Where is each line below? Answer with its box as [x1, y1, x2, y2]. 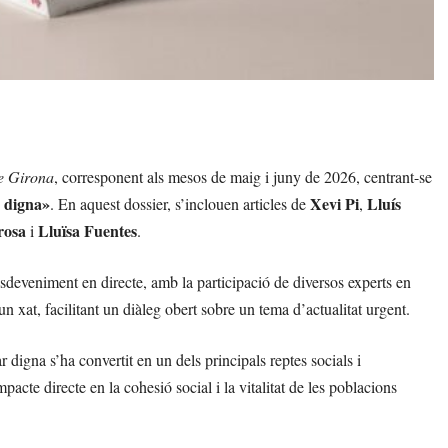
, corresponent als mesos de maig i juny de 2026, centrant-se [54, 165, 432, 187]
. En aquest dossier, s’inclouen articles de [50, 192, 310, 214]
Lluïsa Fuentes [38, 218, 137, 242]
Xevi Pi [310, 191, 359, 215]
